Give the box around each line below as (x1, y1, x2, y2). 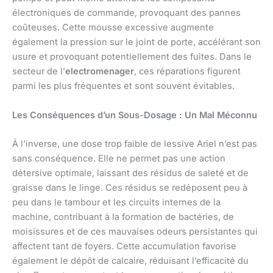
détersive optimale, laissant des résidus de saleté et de (12, 168, 249, 179)
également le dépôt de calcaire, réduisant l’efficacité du (12, 255, 249, 267)
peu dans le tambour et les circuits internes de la (12, 197, 221, 208)
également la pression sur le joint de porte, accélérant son (12, 37, 261, 48)
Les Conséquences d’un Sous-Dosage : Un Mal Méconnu (12, 109, 257, 121)
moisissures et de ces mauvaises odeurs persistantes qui (12, 226, 258, 238)
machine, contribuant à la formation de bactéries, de (12, 211, 234, 223)
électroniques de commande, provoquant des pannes (12, 7, 241, 19)
